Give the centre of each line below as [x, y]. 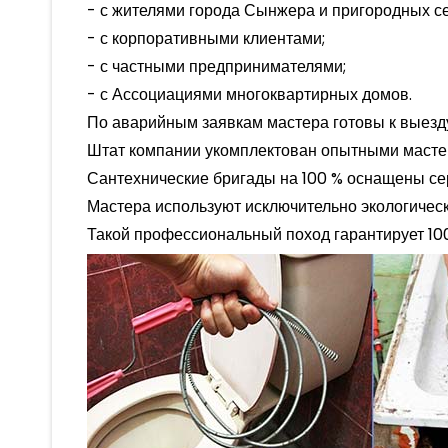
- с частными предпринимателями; [216, 66]
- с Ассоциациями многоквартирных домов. [249, 94]
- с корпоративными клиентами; [206, 38]
